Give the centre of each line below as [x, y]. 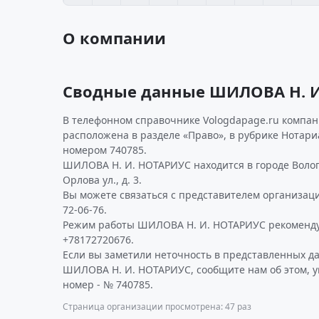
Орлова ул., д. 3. [102, 180]
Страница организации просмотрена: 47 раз [157, 307]
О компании [114, 38]
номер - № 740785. [108, 284]
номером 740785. [105, 150]
